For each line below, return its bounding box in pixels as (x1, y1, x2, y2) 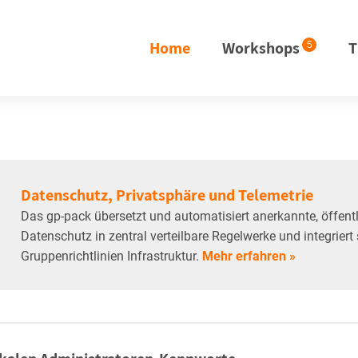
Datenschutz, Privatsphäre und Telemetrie (21, 185, 313, 205)
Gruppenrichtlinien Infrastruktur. (21, 249, 202, 264)
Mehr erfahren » (202, 249, 296, 264)
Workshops (222, 38, 300, 58)
